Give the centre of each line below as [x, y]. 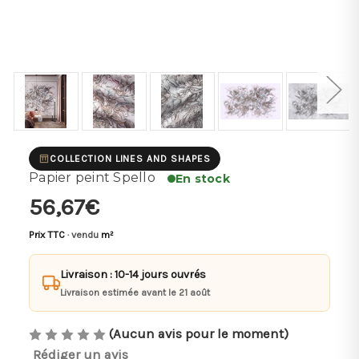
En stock [202, 178]
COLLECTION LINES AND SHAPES [130, 158]
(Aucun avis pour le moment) [199, 333]
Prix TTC [47, 234]
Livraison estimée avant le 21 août [135, 292]
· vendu [83, 234]
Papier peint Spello [92, 177]
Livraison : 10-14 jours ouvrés [133, 274]
